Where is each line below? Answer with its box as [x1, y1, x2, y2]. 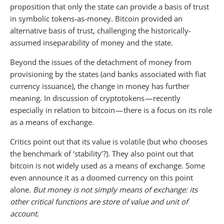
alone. [10, 184, 33, 194]
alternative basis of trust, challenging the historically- [10, 25, 191, 35]
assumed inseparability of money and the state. [10, 37, 173, 47]
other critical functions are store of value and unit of [10, 196, 188, 206]
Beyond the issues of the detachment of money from [10, 56, 191, 67]
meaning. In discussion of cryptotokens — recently [10, 92, 180, 103]
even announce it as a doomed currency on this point [10, 172, 193, 182]
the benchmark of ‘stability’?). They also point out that [10, 148, 193, 158]
